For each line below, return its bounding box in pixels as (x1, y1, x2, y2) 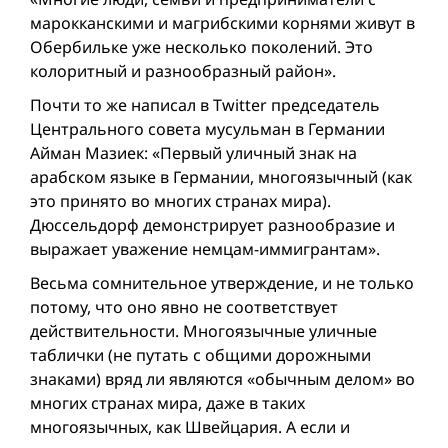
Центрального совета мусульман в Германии (30, 118, 385, 140)
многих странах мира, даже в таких (30, 392, 305, 414)
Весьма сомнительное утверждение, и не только (30, 272, 414, 294)
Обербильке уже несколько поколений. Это (30, 36, 373, 58)
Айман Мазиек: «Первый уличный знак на (30, 142, 357, 164)
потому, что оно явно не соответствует (30, 296, 338, 318)
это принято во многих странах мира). (30, 190, 331, 212)
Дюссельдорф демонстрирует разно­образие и (30, 214, 395, 236)
